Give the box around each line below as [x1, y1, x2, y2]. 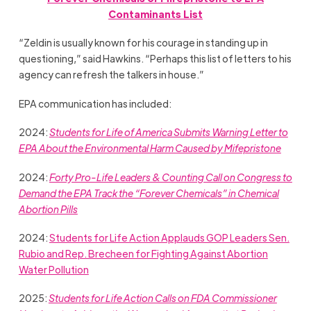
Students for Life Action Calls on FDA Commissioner [48, 292, 277, 305]
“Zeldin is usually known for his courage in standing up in [18, 36, 268, 49]
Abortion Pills [18, 202, 78, 215]
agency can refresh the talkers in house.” [18, 68, 205, 81]
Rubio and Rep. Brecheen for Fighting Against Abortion [18, 246, 268, 260]
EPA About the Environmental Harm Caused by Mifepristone [18, 142, 281, 155]
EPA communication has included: [18, 96, 173, 110]
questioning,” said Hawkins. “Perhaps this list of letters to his [18, 52, 292, 65]
